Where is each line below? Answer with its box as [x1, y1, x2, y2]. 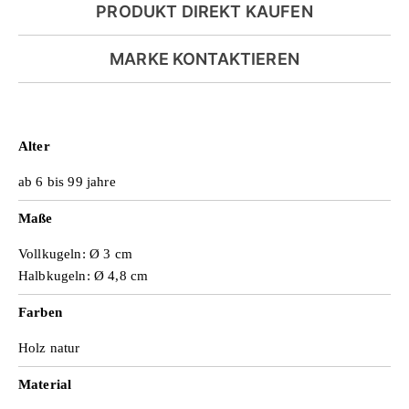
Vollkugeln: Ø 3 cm [18, 245, 132, 261]
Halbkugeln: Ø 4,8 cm [18, 267, 149, 283]
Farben [18, 303, 62, 320]
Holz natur [18, 339, 80, 355]
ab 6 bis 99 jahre [18, 173, 116, 189]
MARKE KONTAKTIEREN [110, 48, 299, 68]
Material [18, 375, 72, 392]
